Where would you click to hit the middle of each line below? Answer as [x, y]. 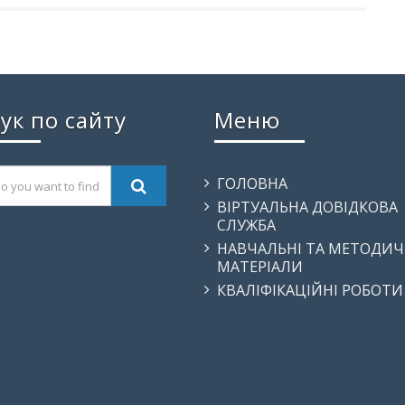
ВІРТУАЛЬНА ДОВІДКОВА [307, 207]
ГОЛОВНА [252, 184]
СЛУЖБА [246, 226]
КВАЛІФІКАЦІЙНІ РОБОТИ [310, 291]
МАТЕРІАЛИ [259, 267]
